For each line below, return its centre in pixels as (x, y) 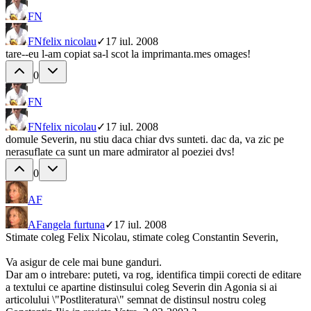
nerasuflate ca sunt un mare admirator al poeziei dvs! (120, 152)
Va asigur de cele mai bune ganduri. (84, 262)
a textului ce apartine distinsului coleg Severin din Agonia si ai (141, 287)
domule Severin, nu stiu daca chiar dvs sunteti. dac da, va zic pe (145, 140)
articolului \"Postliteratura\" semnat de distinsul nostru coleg (136, 300)
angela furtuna (74, 225)
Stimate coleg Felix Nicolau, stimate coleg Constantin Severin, (142, 237)
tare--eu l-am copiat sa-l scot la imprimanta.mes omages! (128, 54)
